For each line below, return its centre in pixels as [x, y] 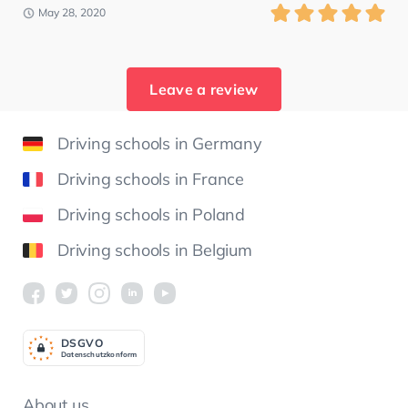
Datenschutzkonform [99, 355]
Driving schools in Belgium [155, 250]
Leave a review [204, 90]
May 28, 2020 [72, 13]
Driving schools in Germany [160, 144]
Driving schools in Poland [151, 215]
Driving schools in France [151, 179]
